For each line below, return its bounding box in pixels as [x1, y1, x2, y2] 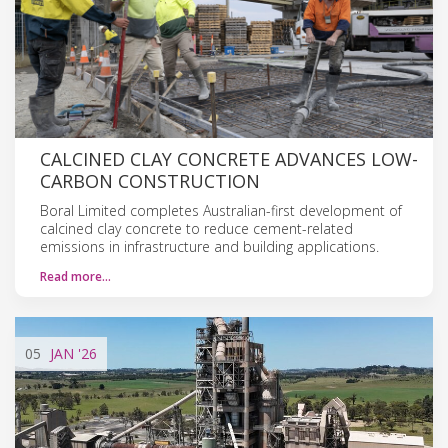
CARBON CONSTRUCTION [40, 168, 260, 193]
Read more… [40, 267, 111, 285]
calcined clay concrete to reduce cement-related [40, 218, 353, 238]
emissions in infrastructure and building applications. [40, 236, 379, 256]
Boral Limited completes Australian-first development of [40, 200, 402, 220]
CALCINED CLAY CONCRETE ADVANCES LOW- [40, 146, 418, 171]
